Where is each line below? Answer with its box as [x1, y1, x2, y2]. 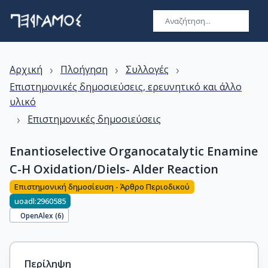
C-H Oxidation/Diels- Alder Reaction [10, 161, 218, 177]
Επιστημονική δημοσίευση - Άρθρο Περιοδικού [14, 181, 190, 193]
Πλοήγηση [60, 63, 108, 76]
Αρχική [10, 63, 42, 76]
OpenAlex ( [20, 210, 58, 220]
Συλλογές [126, 63, 169, 76]
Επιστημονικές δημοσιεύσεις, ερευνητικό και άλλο [10, 80, 242, 93]
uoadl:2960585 [14, 195, 66, 206]
